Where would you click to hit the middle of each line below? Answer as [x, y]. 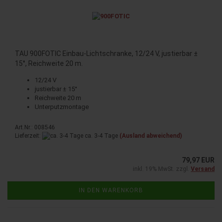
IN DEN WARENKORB [111, 191]
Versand [203, 169]
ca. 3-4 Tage [101, 136]
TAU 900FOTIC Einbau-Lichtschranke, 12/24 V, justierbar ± [106, 53]
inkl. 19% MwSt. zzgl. [162, 169]
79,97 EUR [198, 160]
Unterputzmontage [62, 107]
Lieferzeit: [28, 136]
